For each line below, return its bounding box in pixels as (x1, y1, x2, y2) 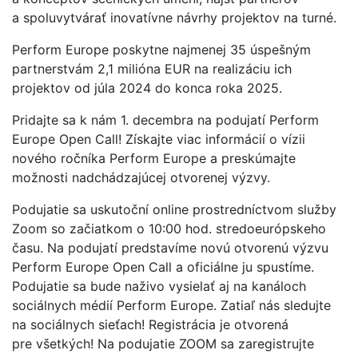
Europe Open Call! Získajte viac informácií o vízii (12, 130, 305, 147)
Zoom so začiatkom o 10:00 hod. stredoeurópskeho (12, 220, 326, 237)
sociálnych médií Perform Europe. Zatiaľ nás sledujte (12, 296, 331, 313)
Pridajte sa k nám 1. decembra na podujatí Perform (12, 111, 319, 128)
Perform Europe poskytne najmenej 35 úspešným (12, 41, 311, 58)
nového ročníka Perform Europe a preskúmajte (12, 149, 296, 166)
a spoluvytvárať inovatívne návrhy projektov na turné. (12, 9, 336, 26)
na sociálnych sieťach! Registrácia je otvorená (12, 316, 288, 332)
